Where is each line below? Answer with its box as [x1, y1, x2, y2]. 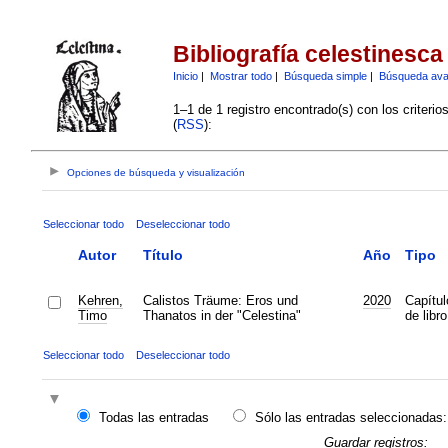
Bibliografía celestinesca [172, 41, 443, 68]
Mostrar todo [209, 69, 272, 82]
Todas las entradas [98, 410, 209, 426]
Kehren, [77, 292, 123, 308]
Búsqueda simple [283, 69, 367, 82]
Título [142, 246, 183, 263]
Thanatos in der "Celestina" [142, 307, 301, 323]
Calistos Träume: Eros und [142, 292, 298, 308]
